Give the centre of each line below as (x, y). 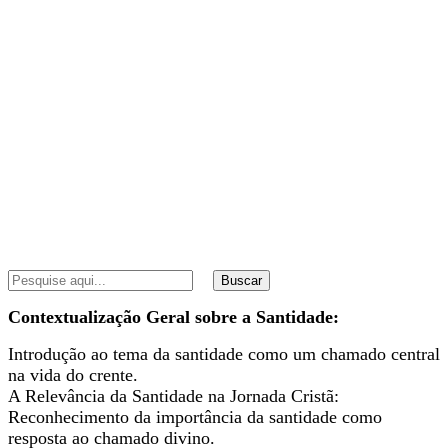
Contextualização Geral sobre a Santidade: (173, 316)
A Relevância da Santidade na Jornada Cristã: (173, 395)
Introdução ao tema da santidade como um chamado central (224, 353)
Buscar (241, 280)
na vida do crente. (73, 374)
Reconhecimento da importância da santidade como (195, 416)
